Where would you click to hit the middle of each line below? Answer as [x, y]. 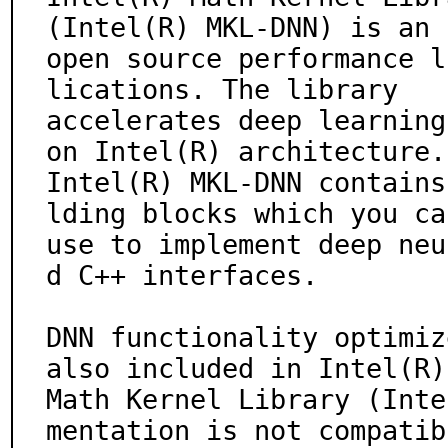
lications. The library [222, 89]
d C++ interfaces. [182, 275]
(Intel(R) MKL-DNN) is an [238, 27]
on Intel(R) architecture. [246, 151]
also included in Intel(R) [246, 368]
